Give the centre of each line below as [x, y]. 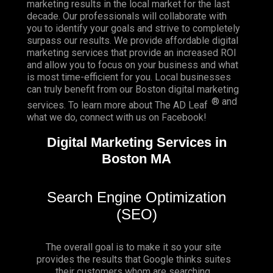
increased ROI [206, 52]
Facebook [183, 118]
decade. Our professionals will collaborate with [127, 16]
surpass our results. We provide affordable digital [133, 40]
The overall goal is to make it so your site [133, 247]
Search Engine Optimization [136, 197]
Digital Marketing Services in [136, 142]
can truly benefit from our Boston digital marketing [133, 89]
